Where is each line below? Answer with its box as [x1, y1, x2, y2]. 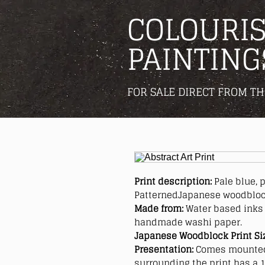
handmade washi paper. [134, 216, 242, 228]
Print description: [134, 175, 214, 187]
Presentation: [134, 243, 196, 255]
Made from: [134, 202, 186, 214]
